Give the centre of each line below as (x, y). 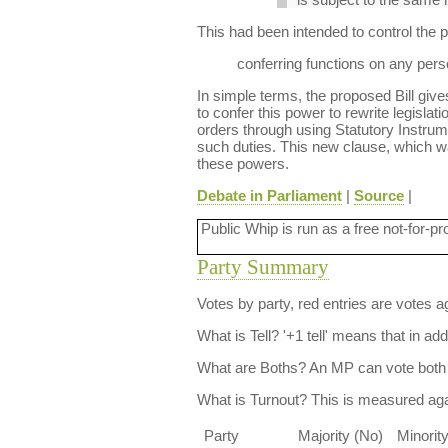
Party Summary (262, 267)
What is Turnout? (251, 399)
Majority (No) (340, 435)
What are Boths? (251, 367)
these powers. (242, 163)
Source (378, 195)
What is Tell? (237, 335)
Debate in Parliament (269, 195)
